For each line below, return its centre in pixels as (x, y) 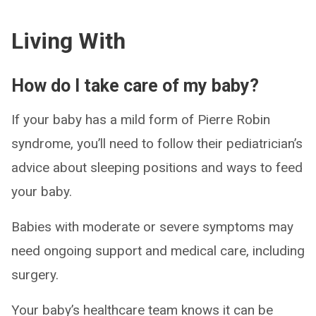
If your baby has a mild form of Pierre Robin (141, 120)
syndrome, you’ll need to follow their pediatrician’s (157, 144)
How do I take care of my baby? (135, 86)
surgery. (35, 275)
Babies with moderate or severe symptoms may (152, 227)
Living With (68, 41)
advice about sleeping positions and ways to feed (157, 168)
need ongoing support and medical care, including (158, 251)
